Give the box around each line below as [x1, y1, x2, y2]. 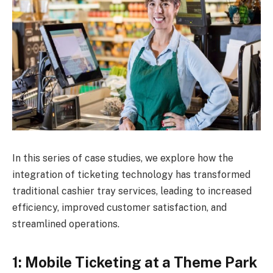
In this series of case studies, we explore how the [12, 152, 233, 164]
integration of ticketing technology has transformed [12, 168, 250, 180]
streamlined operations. [12, 218, 119, 230]
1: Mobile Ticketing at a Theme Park [12, 253, 257, 271]
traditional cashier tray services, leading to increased [12, 185, 252, 197]
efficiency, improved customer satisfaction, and [12, 201, 227, 213]
